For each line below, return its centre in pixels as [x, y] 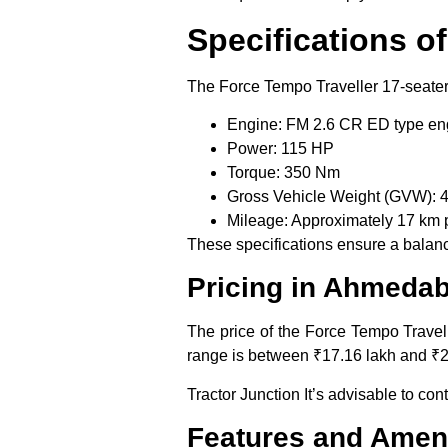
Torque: [253, 172]
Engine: [254, 124]
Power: [252, 148]
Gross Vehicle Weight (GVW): [331, 196]
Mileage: [257, 220]
